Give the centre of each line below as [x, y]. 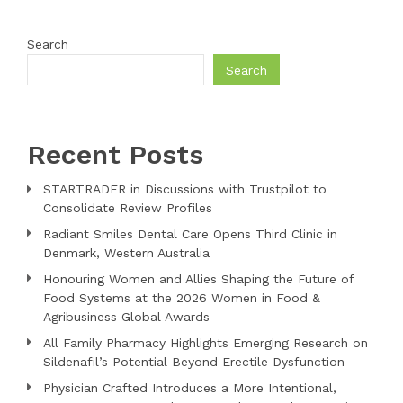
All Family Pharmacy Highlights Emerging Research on [206, 343]
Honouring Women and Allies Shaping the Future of [198, 279]
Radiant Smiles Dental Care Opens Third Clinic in [190, 234]
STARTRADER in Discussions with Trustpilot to [185, 189]
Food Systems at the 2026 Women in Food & [182, 298]
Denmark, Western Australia [126, 253]
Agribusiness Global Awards [126, 317]
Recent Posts [115, 155]
